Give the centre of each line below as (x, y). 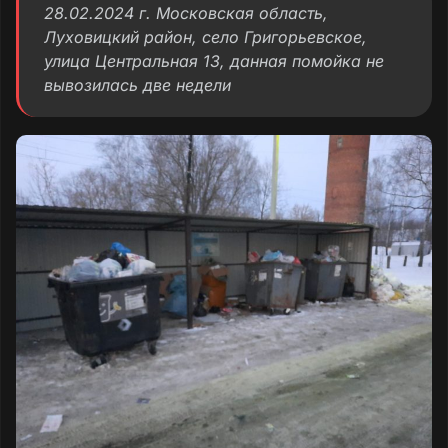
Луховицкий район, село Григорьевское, (205, 36)
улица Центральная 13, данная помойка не (214, 60)
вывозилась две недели (137, 84)
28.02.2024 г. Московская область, (186, 12)
